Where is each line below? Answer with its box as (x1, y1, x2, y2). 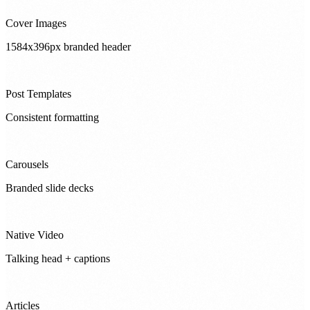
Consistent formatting (6, 111, 99, 124)
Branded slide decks (6, 182, 93, 194)
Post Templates (6, 88, 71, 100)
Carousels (6, 158, 48, 171)
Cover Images (6, 17, 66, 30)
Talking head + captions (6, 253, 110, 265)
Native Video (6, 229, 64, 241)
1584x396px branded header (6, 41, 131, 53)
